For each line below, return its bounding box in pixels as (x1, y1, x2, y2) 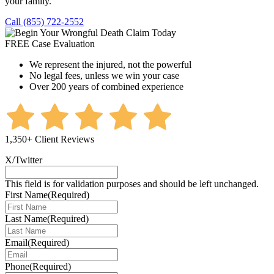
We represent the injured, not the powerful (29, 59, 191, 70)
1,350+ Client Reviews (5, 134, 94, 145)
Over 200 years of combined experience (29, 81, 183, 92)
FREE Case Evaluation (5, 39, 95, 50)
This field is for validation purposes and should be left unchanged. (5, 179, 259, 190)
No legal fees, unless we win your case (29, 70, 179, 81)
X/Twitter (5, 155, 42, 166)
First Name (5, 190, 48, 201)
